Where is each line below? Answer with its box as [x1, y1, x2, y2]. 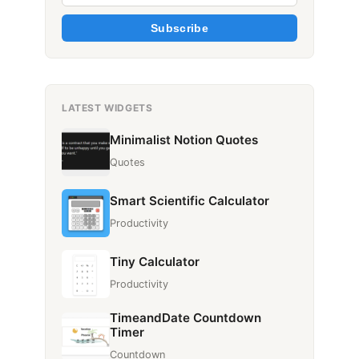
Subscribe [150, 21, 209, 34]
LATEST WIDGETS [62, 101, 153, 114]
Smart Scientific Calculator [110, 193, 269, 209]
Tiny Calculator [110, 254, 200, 270]
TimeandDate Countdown [110, 309, 261, 325]
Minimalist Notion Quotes [110, 132, 258, 148]
